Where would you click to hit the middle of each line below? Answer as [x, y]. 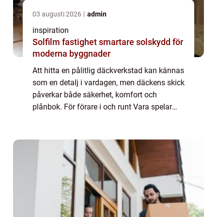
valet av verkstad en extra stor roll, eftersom [107, 119]
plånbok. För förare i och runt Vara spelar [102, 107]
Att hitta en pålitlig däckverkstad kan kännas [108, 71]
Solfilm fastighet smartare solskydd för [66, 42]
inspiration [51, 31]
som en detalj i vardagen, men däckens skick [108, 83]
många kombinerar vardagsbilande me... [101, 131]
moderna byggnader [71, 54]
